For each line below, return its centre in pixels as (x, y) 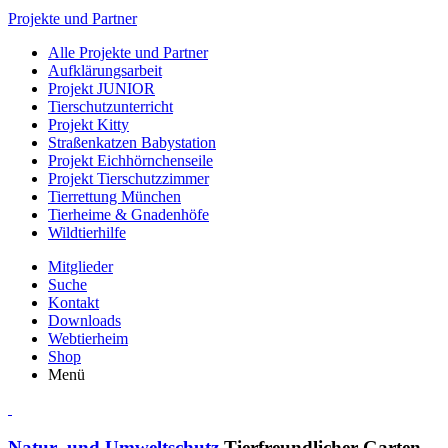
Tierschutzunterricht (110, 106)
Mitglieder (80, 266)
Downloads (84, 320)
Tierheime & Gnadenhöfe (128, 214)
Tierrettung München (114, 196)
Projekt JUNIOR (101, 88)
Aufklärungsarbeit (105, 70)
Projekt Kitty (88, 124)
